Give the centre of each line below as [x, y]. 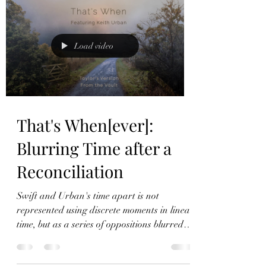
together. [34, 238]
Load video [94, 46]
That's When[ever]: [85, 125]
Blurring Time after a [94, 148]
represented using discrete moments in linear [105, 210]
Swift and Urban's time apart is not [88, 196]
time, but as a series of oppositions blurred [100, 224]
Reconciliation [70, 171]
